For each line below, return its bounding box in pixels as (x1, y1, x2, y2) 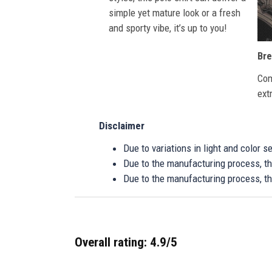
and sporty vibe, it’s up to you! (109, 22, 227, 35)
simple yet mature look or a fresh (109, 7, 240, 19)
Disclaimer (99, 120, 144, 132)
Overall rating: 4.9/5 (75, 235, 177, 250)
